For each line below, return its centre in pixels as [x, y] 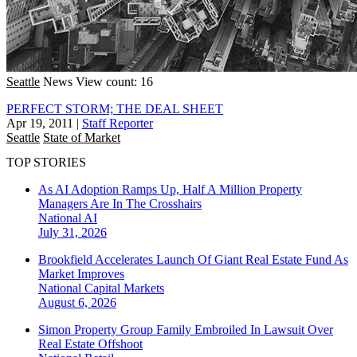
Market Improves [81, 274]
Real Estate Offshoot [90, 344]
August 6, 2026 [77, 303]
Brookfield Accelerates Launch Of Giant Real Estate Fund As [193, 260]
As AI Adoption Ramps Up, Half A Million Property [170, 190]
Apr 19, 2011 [40, 123]
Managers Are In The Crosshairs [120, 204]
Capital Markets [124, 288]
